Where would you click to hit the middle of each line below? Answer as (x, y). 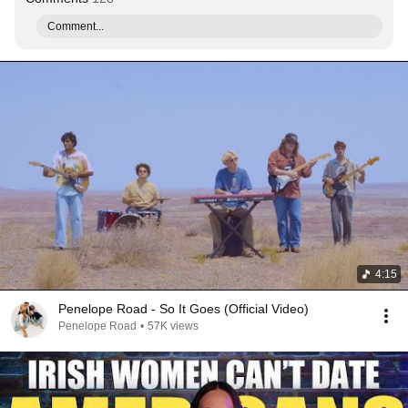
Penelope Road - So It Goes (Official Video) (184, 309)
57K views (173, 326)
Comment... (76, 26)
